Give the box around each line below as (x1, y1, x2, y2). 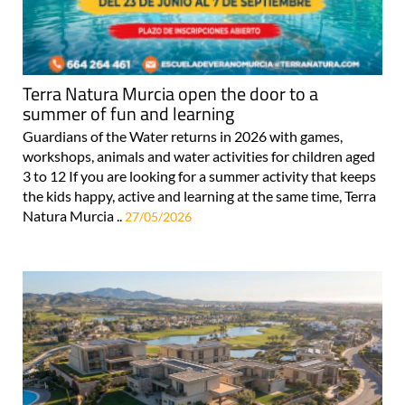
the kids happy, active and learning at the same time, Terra (23, 186, 376, 204)
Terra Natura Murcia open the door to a (23, 79, 318, 108)
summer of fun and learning (23, 99, 234, 127)
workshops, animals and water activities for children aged (23, 146, 375, 165)
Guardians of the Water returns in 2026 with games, (23, 127, 343, 145)
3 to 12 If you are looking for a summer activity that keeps (23, 166, 376, 184)
